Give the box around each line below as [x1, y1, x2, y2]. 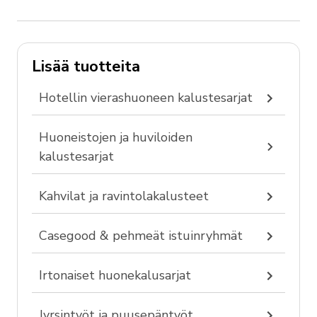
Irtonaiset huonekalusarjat [39, 267, 191, 284]
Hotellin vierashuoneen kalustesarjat [39, 89, 253, 106]
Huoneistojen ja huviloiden [39, 129, 192, 146]
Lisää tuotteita [32, 56, 140, 77]
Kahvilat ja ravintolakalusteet [39, 188, 209, 204]
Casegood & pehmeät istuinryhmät [39, 227, 243, 244]
